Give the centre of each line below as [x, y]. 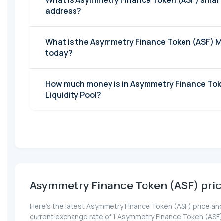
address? [63, 11]
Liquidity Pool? [73, 95]
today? [59, 53]
